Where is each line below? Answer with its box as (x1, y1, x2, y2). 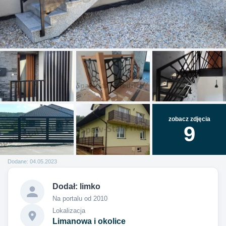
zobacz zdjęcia (168, 115, 210, 123)
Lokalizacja (52, 206, 85, 214)
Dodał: (52, 182, 80, 191)
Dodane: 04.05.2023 (8, 158, 57, 165)
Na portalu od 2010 (52, 194, 107, 202)
